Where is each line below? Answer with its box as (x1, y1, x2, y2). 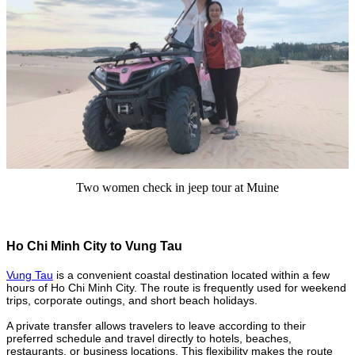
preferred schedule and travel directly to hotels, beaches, (6, 331, 292, 345)
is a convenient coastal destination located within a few (53, 268, 330, 281)
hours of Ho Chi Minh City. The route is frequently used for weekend (6, 281, 346, 294)
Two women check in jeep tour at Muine (76, 181, 279, 195)
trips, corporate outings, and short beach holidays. (6, 293, 258, 307)
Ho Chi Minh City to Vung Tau (6, 239, 182, 254)
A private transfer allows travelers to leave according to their (6, 319, 306, 332)
